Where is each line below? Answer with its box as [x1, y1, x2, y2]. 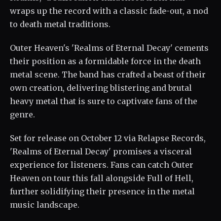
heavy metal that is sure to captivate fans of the [10, 96, 197, 107]
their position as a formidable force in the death [10, 56, 201, 67]
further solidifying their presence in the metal [10, 186, 195, 196]
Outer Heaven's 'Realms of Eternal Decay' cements [10, 43, 209, 53]
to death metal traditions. [10, 19, 110, 30]
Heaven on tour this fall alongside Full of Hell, [10, 173, 193, 183]
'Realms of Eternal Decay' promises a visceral [10, 146, 192, 156]
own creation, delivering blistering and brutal [10, 83, 192, 93]
